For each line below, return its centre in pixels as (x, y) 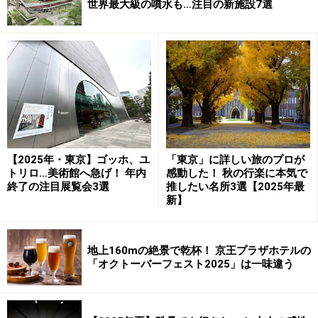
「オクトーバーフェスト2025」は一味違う (191, 264)
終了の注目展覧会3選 (58, 187)
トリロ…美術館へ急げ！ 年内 (77, 174)
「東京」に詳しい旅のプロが (235, 160)
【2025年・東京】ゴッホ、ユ (78, 160)
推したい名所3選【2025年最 (235, 187)
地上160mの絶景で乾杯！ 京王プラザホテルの (199, 250)
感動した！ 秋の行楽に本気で (237, 174)
